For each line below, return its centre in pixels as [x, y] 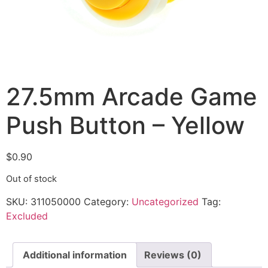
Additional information [75, 255]
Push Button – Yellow [125, 125]
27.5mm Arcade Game [132, 97]
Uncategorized [165, 201]
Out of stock [31, 179]
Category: [108, 201]
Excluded [27, 216]
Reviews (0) [173, 255]
